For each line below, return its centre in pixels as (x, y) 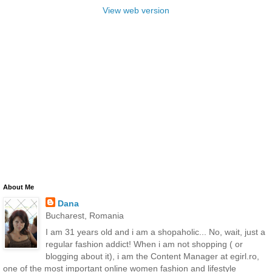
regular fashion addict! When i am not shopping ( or (144, 244)
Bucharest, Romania (84, 215)
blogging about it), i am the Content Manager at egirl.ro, (152, 256)
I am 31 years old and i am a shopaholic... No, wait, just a (155, 232)
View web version (136, 10)
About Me (19, 187)
